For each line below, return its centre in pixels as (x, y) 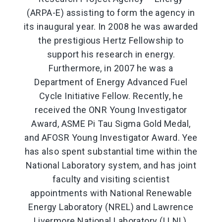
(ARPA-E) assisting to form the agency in (111, 12)
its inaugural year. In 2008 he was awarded (111, 26)
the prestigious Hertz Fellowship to (111, 40)
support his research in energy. (111, 54)
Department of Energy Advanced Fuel (111, 82)
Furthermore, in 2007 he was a (111, 68)
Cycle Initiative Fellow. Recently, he (111, 96)
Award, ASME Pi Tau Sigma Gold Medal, (111, 123)
